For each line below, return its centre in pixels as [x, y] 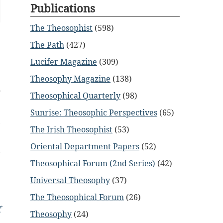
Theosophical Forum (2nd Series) [93, 163]
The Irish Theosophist [71, 129]
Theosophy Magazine [70, 79]
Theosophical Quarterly [75, 96]
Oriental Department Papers [85, 146]
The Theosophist [61, 28]
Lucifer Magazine [64, 62]
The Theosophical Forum [77, 197]
